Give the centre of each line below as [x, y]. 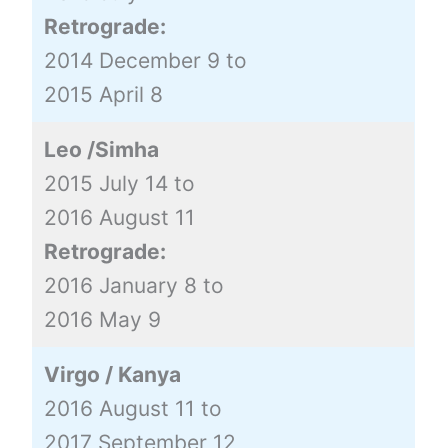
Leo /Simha [101, 149]
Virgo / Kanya [112, 374]
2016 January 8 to [133, 285]
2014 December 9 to [145, 60]
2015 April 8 [103, 94]
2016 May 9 [102, 319]
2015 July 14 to [119, 183]
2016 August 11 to [132, 408]
